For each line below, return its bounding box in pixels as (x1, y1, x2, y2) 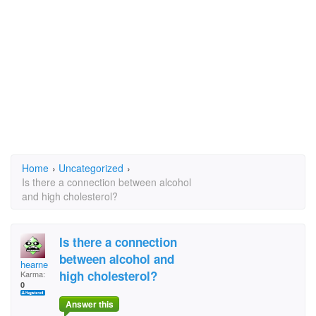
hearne (20, 257, 48, 271)
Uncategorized (59, 161, 123, 175)
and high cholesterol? (22, 189, 118, 203)
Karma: (20, 268, 45, 279)
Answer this (65, 298, 114, 311)
